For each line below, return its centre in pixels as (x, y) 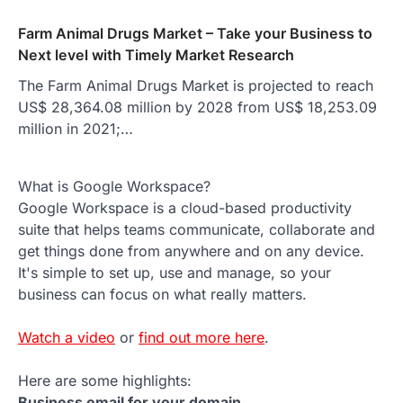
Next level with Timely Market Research (156, 54)
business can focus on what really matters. (162, 294)
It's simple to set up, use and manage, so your (175, 272)
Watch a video (67, 337)
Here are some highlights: (105, 380)
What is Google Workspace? (114, 186)
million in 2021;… (76, 128)
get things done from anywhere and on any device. (191, 251)
